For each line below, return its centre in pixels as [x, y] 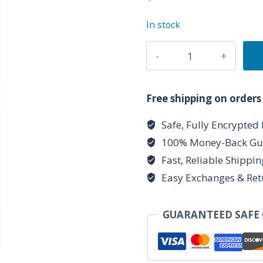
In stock [163, 24]
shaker [162, 65]
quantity [166, 81]
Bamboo [166, 49]
